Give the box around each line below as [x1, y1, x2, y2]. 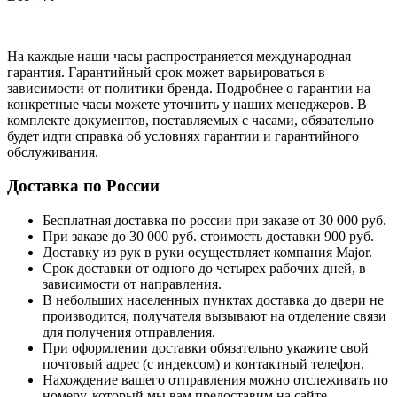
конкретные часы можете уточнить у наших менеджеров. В [7, 96, 367, 112]
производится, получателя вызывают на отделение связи [43, 308, 386, 324]
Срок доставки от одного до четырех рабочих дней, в [43, 261, 366, 276]
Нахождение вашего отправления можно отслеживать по [43, 372, 388, 388]
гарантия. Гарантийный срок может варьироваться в [7, 64, 325, 80]
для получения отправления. [43, 324, 215, 340]
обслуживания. [7, 144, 98, 160]
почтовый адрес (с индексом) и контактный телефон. [43, 356, 364, 372]
